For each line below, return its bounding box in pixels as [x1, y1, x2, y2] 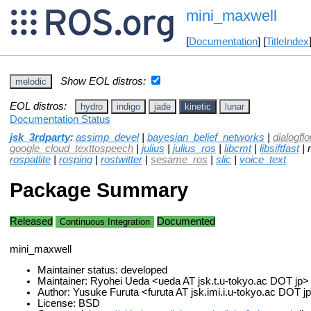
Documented [157, 215, 215, 227]
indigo [117, 101, 140, 112]
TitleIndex [265, 36, 309, 48]
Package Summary [10, 178, 188, 202]
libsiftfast [260, 142, 299, 154]
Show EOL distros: [60, 75, 146, 87]
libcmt [224, 142, 251, 154]
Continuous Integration [60, 216, 150, 227]
